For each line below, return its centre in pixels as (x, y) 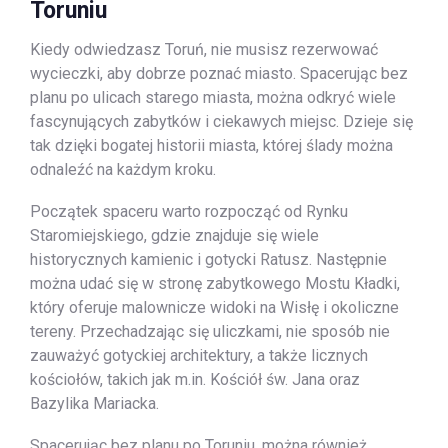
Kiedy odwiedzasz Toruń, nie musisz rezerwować (204, 49)
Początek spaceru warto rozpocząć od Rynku (189, 211)
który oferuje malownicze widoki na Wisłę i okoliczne (214, 307)
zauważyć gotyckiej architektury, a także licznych (199, 355)
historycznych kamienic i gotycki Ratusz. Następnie (208, 259)
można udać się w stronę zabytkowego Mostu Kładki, (215, 283)
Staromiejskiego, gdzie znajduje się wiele (174, 235)
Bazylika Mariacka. (94, 403)
